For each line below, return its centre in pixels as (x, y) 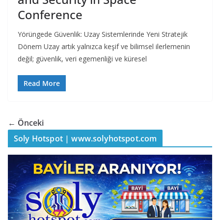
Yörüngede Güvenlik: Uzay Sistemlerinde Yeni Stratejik (103, 34)
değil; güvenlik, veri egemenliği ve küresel (82, 59)
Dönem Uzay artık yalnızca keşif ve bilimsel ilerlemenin (104, 47)
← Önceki (26, 123)
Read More (42, 83)
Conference (50, 15)
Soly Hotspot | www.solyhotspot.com (85, 139)
